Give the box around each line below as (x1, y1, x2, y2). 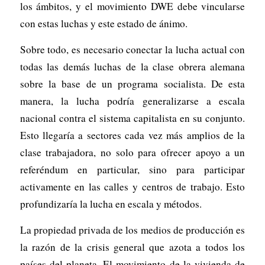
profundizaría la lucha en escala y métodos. (20, 196, 202, 211)
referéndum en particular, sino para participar (20, 162, 245, 176)
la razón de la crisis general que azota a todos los (20, 240, 245, 254)
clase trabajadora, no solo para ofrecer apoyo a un (20, 145, 245, 159)
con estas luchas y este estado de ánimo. (20, 17, 188, 31)
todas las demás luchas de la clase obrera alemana (20, 59, 245, 73)
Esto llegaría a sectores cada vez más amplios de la (20, 128, 245, 142)
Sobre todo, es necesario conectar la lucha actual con (20, 42, 245, 56)
